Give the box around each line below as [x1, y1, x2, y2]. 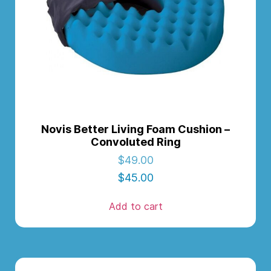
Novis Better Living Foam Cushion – [41, 122, 230, 135]
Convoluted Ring [90, 135, 181, 148]
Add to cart [108, 200, 163, 212]
